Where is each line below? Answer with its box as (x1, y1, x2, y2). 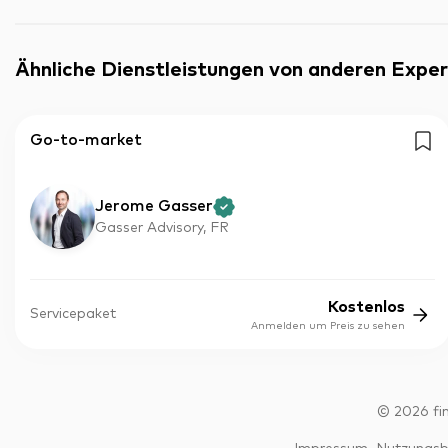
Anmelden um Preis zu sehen (250, 321, 405, 331)
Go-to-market (30, 131, 142, 148)
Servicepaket (30, 307, 116, 321)
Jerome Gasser (95, 197, 213, 214)
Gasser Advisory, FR (95, 220, 229, 235)
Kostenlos (327, 299, 405, 315)
